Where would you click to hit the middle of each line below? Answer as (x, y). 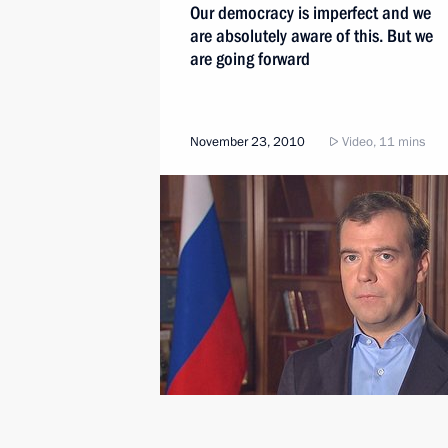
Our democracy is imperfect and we (310, 12)
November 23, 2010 (247, 142)
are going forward (250, 58)
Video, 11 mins (382, 142)
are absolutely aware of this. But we (311, 35)
